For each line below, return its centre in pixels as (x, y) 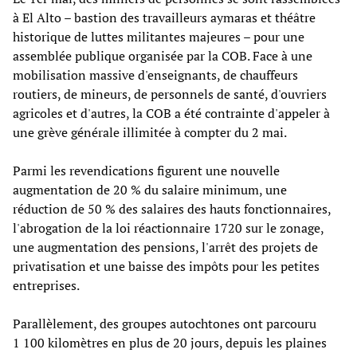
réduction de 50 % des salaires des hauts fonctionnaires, (172, 208)
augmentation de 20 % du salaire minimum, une (150, 189)
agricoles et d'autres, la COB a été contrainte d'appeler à (171, 113)
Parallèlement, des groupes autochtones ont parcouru (165, 323)
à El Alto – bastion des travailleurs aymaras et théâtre (164, 17)
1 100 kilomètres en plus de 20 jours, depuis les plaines (170, 342)
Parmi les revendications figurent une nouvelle (146, 170)
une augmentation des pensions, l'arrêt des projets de (165, 247)
